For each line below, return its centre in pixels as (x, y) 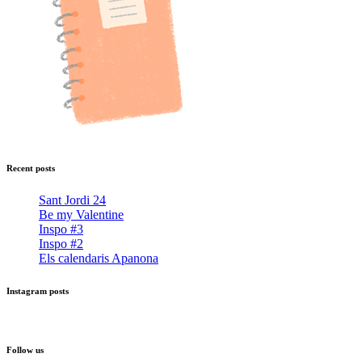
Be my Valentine (81, 215)
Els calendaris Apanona (99, 259)
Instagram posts (38, 291)
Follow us (25, 350)
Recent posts (31, 168)
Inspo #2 (61, 244)
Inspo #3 (61, 229)
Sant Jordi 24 (72, 200)
